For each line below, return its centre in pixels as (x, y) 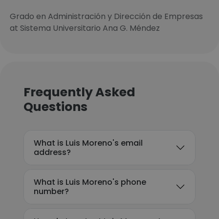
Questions (55, 107)
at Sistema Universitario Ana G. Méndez (85, 28)
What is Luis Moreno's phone (90, 182)
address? (52, 152)
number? (51, 191)
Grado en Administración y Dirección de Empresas (106, 16)
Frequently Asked (79, 92)
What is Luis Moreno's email (88, 143)
